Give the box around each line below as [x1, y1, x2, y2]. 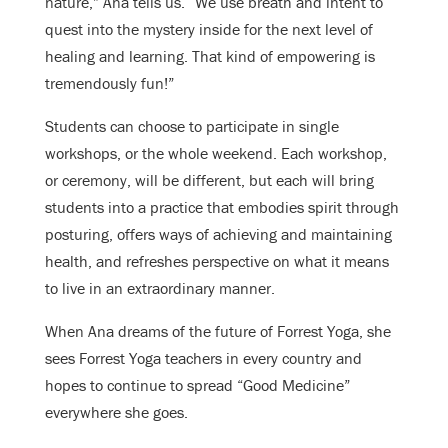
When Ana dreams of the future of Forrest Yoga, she [45, 321, 391, 342]
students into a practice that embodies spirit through [45, 197, 399, 218]
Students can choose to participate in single [45, 116, 339, 137]
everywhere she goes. [45, 402, 188, 423]
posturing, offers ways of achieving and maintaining [45, 224, 392, 245]
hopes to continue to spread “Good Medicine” [45, 375, 350, 396]
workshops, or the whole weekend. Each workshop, [45, 143, 387, 164]
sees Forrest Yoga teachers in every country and [45, 348, 362, 369]
